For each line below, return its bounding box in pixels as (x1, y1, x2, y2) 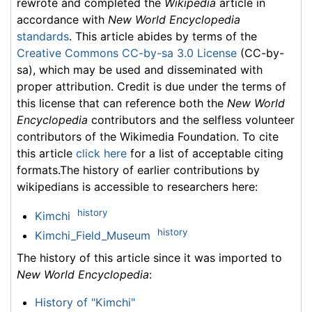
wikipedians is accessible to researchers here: (17, 179, 258, 194)
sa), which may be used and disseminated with (17, 62, 263, 77)
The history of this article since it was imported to (17, 251, 282, 265)
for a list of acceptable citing (127, 146, 283, 160)
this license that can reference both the (17, 95, 227, 110)
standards (17, 29, 69, 43)
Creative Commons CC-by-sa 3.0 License (17, 45, 237, 60)
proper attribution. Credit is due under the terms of (17, 79, 286, 93)
